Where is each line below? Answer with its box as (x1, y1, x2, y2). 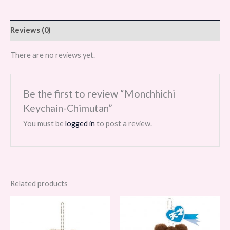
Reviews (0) (10, 25, 51, 34)
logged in (65, 119, 95, 128)
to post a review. (95, 119, 152, 128)
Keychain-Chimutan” (23, 102, 113, 114)
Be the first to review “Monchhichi (23, 87, 176, 100)
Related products (10, 179, 68, 188)
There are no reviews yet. (10, 50, 95, 60)
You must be (23, 119, 66, 128)
